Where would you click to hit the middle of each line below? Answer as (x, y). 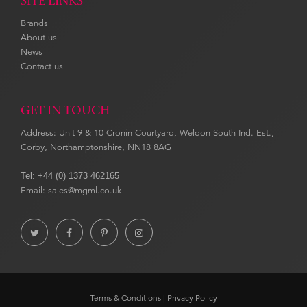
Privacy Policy (192, 298)
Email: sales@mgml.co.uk (71, 191)
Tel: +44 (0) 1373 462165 (70, 176)
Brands (34, 24)
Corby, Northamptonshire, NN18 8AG (96, 148)
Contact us (42, 67)
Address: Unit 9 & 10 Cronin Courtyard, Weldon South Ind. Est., (147, 133)
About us (39, 38)
